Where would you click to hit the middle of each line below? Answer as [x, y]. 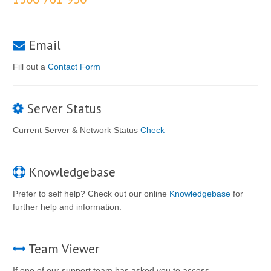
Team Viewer [63, 249]
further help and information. [67, 207]
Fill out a [30, 67]
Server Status [63, 109]
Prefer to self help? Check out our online [91, 194]
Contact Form [74, 67]
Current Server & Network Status [75, 130]
